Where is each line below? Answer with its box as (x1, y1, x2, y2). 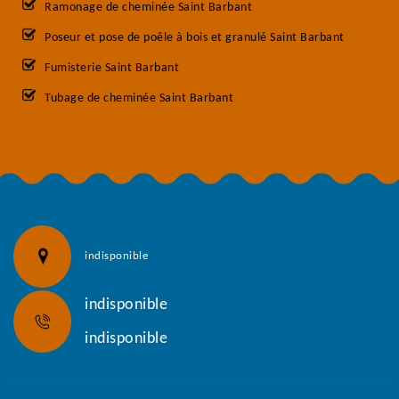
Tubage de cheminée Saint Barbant (45, 92, 233, 105)
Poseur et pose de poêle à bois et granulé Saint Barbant (45, 31, 345, 45)
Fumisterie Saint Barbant (45, 61, 179, 75)
